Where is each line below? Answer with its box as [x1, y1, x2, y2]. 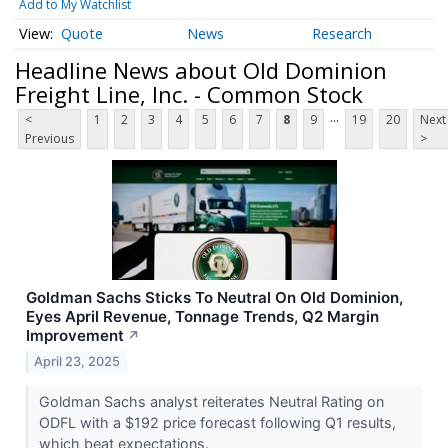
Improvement [26, 326, 124, 346]
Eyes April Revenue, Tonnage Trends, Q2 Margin [26, 307, 379, 327]
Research [312, 24, 373, 44]
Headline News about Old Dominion [15, 54, 387, 85]
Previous [25, 130, 74, 148]
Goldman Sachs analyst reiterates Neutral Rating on [38, 393, 384, 411]
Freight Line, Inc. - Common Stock [15, 78, 363, 109]
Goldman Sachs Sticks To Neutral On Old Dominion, [26, 288, 403, 308]
